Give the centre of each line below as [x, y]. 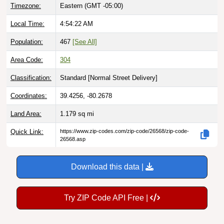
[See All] [85, 32]
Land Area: [26, 104]
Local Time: [27, 14]
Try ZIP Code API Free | [107, 188]
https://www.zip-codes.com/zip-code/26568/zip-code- [124, 121]
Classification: [31, 68]
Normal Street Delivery [123, 68]
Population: [27, 32]
